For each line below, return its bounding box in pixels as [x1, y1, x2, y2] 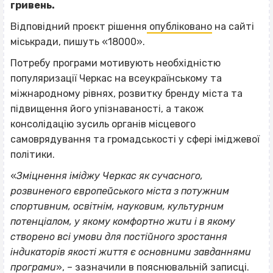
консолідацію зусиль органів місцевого [10, 118, 196, 130]
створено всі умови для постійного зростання [10, 231, 227, 243]
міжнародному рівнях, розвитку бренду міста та [10, 88, 243, 100]
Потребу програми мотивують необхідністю [10, 57, 221, 69]
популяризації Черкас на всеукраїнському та [10, 73, 222, 85]
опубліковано [149, 21, 212, 33]
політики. [10, 149, 55, 161]
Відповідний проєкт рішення [10, 21, 147, 33]
